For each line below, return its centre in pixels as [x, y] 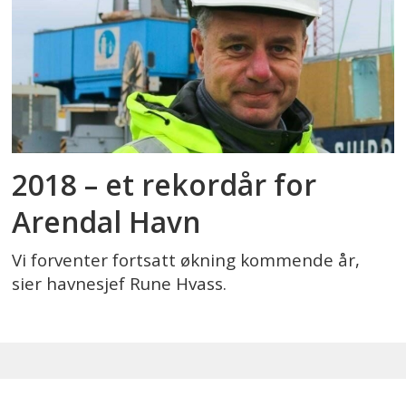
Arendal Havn [106, 222]
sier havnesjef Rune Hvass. [120, 284]
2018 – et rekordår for [164, 185]
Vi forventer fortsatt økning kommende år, [186, 261]
